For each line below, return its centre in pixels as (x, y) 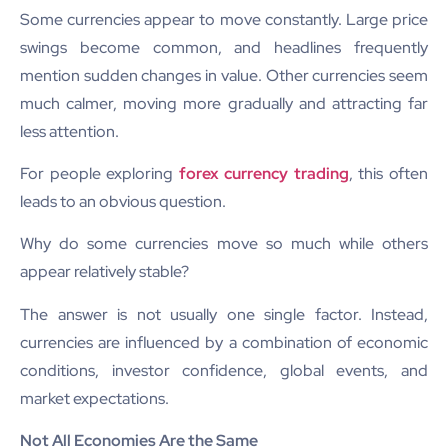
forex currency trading (263, 173)
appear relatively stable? (104, 272)
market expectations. (94, 398)
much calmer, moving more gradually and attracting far (224, 103)
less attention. (69, 131)
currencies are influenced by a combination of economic (224, 342)
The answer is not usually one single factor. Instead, (224, 314)
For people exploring (99, 173)
